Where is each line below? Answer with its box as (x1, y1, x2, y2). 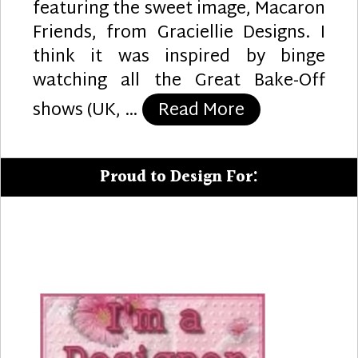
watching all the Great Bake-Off (33, 66, 325, 97)
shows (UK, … (33, 95, 142, 126)
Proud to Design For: (100, 164, 258, 190)
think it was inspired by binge (33, 42, 325, 73)
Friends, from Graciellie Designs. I (33, 18, 325, 49)
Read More (158, 95, 245, 126)
